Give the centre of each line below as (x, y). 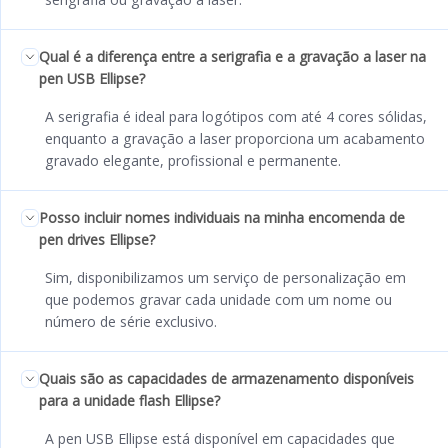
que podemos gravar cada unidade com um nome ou (218, 299)
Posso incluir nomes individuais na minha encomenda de (222, 217)
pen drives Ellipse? (97, 239)
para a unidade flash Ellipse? (129, 400)
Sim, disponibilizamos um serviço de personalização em (225, 277)
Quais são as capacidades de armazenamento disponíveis (226, 378)
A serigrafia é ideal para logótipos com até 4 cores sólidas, (236, 116)
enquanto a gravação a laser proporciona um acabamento (235, 138)
